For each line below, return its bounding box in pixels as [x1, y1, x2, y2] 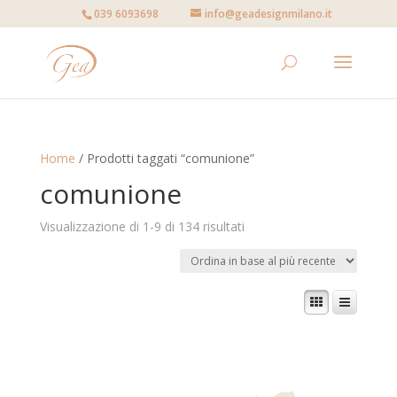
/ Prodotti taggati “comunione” [74, 150, 254, 167]
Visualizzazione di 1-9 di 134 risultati [39, 218, 245, 235]
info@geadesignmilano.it [205, 6, 333, 21]
